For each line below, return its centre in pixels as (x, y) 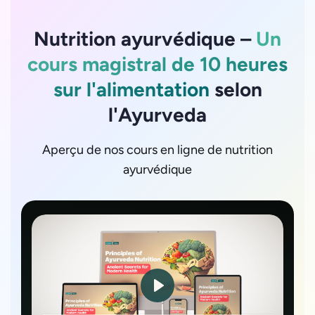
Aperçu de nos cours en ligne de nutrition (157, 149)
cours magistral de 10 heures (157, 64)
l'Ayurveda (157, 114)
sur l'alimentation (131, 89)
